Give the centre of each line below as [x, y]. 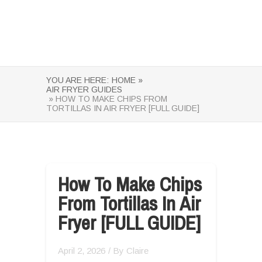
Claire [137, 251]
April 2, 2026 [82, 251]
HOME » [127, 80]
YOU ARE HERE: [77, 80]
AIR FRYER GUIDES [84, 89]
